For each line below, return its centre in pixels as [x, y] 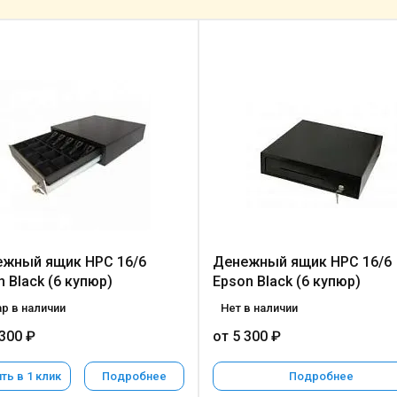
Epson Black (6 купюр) [286, 281]
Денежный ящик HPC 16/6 [302, 262]
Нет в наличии [259, 308]
